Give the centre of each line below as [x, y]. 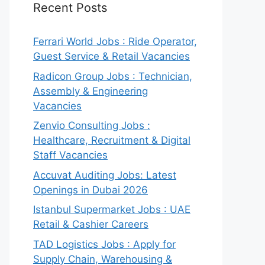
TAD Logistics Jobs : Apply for [104, 244]
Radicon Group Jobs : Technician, [113, 76]
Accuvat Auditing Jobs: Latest [105, 175]
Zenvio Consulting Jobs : [92, 125]
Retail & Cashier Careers [91, 224]
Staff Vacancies [70, 155]
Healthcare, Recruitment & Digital [112, 140]
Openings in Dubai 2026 [91, 190]
